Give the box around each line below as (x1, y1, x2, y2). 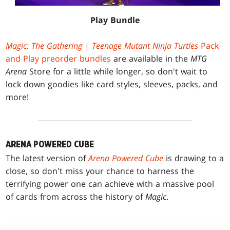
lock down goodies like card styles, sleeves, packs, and (6, 78, 218, 90)
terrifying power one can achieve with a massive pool (6, 178, 215, 189)
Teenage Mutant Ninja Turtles (92, 40, 199, 51)
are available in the (111, 52, 191, 64)
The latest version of (6, 152, 89, 164)
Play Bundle (90, 14, 140, 26)
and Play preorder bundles (6, 52, 111, 64)
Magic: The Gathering (6, 40, 83, 51)
